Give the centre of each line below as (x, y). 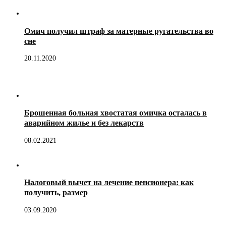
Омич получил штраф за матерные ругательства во (119, 31)
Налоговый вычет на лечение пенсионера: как (109, 183)
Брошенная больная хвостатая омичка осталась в (116, 113)
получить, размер (56, 193)
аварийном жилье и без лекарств (84, 123)
